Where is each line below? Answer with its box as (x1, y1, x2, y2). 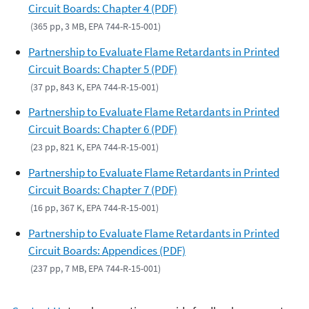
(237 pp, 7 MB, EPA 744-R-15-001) (30, 261, 161, 275)
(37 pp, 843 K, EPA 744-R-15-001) (30, 80, 159, 93)
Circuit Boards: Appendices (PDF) (28, 242, 186, 258)
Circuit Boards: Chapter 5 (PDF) (28, 61, 177, 77)
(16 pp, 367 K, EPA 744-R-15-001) (30, 201, 159, 214)
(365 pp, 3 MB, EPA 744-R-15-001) (30, 19, 161, 32)
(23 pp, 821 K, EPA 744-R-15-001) (30, 141, 159, 154)
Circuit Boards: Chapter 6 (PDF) (28, 121, 177, 137)
